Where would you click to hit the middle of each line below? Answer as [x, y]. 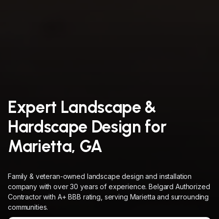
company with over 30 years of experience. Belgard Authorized [109, 186]
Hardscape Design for [87, 127]
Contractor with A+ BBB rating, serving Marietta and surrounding [109, 197]
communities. [28, 207]
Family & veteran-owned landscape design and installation [100, 176]
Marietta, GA [55, 146]
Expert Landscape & [82, 107]
